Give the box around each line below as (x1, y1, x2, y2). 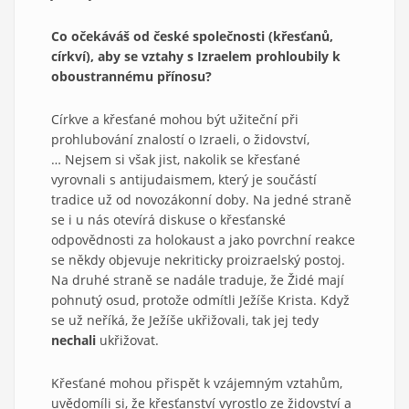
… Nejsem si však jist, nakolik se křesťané (51, 150, 300, 168)
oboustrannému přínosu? (51, 67, 212, 85)
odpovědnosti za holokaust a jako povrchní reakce (51, 230, 355, 248)
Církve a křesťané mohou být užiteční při (51, 110, 299, 128)
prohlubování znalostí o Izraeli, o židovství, (51, 130, 309, 148)
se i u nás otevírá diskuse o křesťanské (51, 210, 286, 228)
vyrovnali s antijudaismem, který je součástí (51, 170, 317, 188)
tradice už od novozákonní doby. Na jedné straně (51, 190, 351, 208)
